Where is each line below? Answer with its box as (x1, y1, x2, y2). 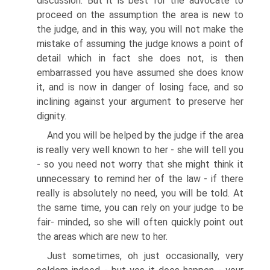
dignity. (37, 110, 66, 122)
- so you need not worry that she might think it (37, 159, 243, 170)
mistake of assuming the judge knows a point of (37, 38, 243, 49)
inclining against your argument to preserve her (37, 96, 243, 107)
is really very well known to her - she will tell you (37, 144, 243, 155)
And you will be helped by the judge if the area (47, 130, 243, 141)
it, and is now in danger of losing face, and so (37, 81, 243, 93)
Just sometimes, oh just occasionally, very (47, 250, 243, 262)
